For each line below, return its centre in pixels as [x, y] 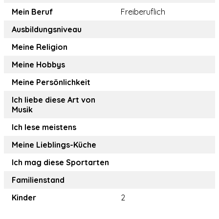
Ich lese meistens [44, 127]
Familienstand [38, 180]
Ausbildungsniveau [47, 30]
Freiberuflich [143, 12]
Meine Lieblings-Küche [54, 145]
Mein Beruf [32, 12]
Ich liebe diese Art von [54, 100]
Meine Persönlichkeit [51, 82]
